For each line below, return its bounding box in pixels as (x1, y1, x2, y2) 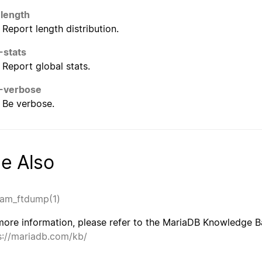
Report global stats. (2, 60, 90, 72)
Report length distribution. (2, 22, 119, 35)
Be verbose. (2, 97, 54, 109)
